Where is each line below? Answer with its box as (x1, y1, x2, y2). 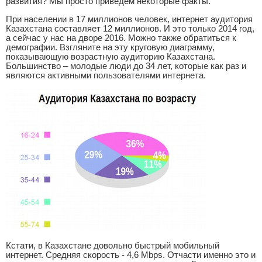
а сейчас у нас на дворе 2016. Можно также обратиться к (6, 33, 236, 43)
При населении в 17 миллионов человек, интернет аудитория (6, 14, 253, 24)
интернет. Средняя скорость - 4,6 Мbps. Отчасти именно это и (6, 250, 256, 260)
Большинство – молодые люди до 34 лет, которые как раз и (6, 61, 246, 71)
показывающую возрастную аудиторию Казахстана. (6, 51, 215, 61)
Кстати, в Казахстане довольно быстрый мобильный (6, 241, 219, 251)
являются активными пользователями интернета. (6, 70, 206, 80)
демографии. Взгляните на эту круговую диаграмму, (6, 42, 215, 52)
